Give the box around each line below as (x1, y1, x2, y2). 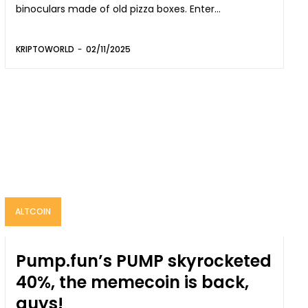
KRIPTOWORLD (16, 43, 75, 56)
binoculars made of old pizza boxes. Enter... (190, 2, 221, 16)
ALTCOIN (15, 205, 52, 217)
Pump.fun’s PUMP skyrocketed (16, 249, 272, 272)
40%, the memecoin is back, (16, 270, 250, 294)
